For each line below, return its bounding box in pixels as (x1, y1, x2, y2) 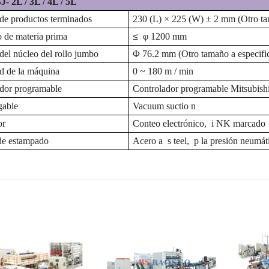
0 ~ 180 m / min (133, 66, 193, 76)
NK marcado (216, 118, 265, 128)
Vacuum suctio (133, 101, 191, 111)
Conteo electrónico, (133, 118, 209, 128)
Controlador (133, 83, 181, 94)
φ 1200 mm (141, 31, 187, 41)
